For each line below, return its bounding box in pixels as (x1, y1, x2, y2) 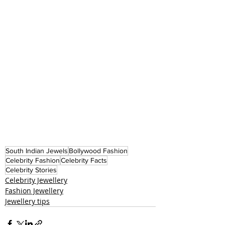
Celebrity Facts (61, 156, 107, 164)
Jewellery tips (5, 196, 50, 206)
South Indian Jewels (6, 147, 68, 155)
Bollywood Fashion (69, 147, 128, 155)
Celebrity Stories (6, 166, 57, 174)
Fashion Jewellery (5, 186, 63, 195)
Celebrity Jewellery (5, 175, 67, 185)
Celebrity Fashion (6, 156, 60, 164)
